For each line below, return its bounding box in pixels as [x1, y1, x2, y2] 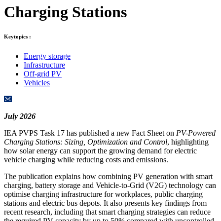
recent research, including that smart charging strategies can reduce [4, 207, 211, 216]
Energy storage [24, 51, 71, 60]
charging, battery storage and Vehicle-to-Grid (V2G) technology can [4, 181, 216, 189]
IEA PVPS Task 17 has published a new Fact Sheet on [4, 128, 176, 137]
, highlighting [167, 137, 209, 146]
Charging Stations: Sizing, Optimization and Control [4, 137, 167, 146]
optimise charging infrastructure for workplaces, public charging [4, 189, 203, 198]
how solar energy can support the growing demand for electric [4, 146, 197, 155]
